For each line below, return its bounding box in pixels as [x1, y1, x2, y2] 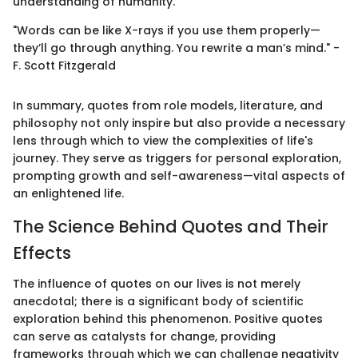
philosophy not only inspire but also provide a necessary [13, 115, 345, 132]
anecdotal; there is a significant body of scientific [13, 292, 304, 309]
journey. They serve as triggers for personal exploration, [13, 150, 341, 167]
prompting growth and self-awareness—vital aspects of [13, 168, 345, 185]
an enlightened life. [13, 185, 124, 202]
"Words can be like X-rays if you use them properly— [13, 22, 320, 39]
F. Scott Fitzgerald [13, 58, 116, 74]
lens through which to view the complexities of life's [13, 133, 313, 149]
